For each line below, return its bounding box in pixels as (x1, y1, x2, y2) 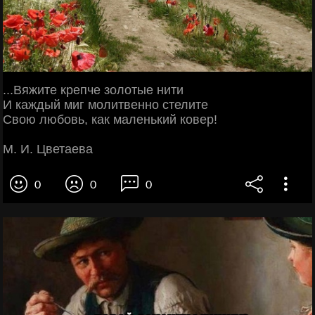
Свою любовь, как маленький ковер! (3, 112, 217, 127)
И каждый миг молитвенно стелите (3, 97, 208, 112)
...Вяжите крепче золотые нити (3, 82, 184, 97)
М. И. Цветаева (3, 141, 93, 156)
